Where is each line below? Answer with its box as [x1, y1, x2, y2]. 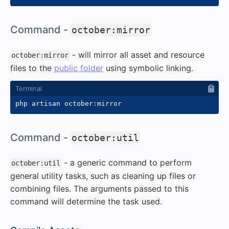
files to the [10, 62, 54, 73]
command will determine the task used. [10, 196, 162, 207]
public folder [54, 62, 103, 73]
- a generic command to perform [61, 157, 192, 168]
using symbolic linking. [103, 62, 193, 73]
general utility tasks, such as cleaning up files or [10, 170, 196, 181]
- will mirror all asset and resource [70, 49, 204, 60]
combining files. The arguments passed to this [10, 183, 189, 194]
